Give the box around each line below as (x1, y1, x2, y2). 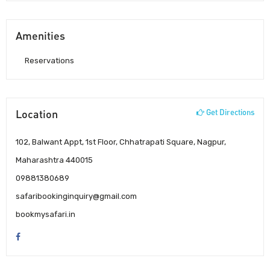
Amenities (16, 28, 65, 42)
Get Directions (204, 107, 254, 117)
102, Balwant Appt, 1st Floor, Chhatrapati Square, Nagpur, (16, 137, 226, 146)
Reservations (25, 55, 74, 65)
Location (16, 107, 58, 121)
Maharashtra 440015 (16, 155, 93, 165)
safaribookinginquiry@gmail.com (16, 191, 137, 201)
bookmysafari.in (16, 209, 75, 219)
